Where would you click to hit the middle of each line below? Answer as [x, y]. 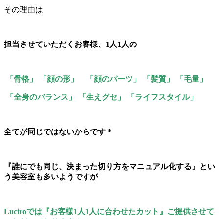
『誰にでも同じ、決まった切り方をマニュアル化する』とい [109, 166]
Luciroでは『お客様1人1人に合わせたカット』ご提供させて [109, 211]
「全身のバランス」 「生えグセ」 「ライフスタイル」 [101, 97]
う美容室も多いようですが [51, 176]
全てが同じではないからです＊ [59, 131]
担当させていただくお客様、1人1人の [70, 44]
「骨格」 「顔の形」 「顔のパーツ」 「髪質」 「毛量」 [106, 79]
